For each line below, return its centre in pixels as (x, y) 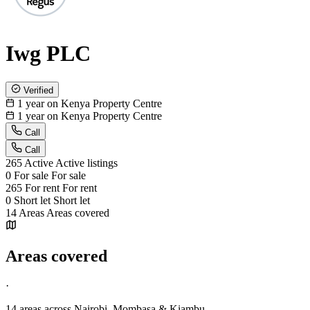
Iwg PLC (48, 54)
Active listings (86, 163)
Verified (38, 90)
